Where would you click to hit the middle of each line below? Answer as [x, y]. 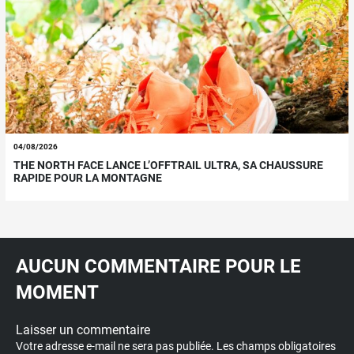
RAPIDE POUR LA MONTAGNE [88, 178]
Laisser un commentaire [83, 330]
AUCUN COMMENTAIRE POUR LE [158, 266]
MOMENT [57, 292]
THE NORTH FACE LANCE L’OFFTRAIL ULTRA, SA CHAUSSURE [168, 166]
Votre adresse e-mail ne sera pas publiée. [115, 346]
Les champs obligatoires [276, 346]
